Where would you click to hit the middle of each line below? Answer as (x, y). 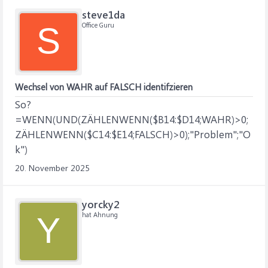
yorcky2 (100, 204)
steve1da (103, 14)
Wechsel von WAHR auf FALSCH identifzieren (104, 87)
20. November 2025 (52, 168)
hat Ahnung (100, 214)
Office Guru (98, 25)
